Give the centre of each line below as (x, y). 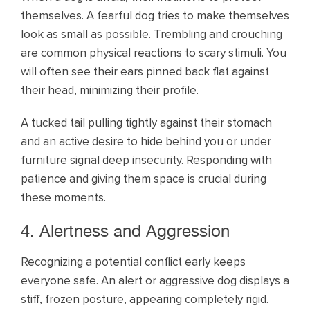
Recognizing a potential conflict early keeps (133, 262)
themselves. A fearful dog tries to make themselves (155, 16)
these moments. (63, 198)
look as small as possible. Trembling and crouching (152, 35)
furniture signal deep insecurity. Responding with (146, 161)
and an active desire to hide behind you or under (146, 142)
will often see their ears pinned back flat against (145, 72)
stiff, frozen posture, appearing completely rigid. (145, 300)
